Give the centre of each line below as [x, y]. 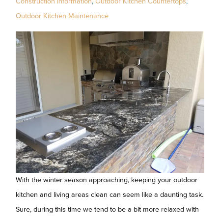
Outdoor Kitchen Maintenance [62, 16]
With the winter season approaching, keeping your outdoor [107, 180]
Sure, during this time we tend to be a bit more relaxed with [107, 209]
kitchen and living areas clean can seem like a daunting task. [110, 194]
